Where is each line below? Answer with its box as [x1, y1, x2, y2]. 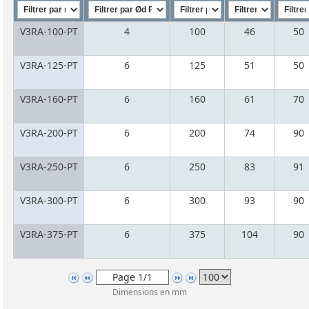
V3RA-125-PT [19, 58, 78, 72]
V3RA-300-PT [19, 193, 78, 207]
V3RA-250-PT [19, 159, 78, 173]
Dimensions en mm [112, 286, 187, 297]
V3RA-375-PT [19, 227, 78, 241]
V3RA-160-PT [19, 92, 78, 106]
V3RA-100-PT [19, 24, 78, 38]
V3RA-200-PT [19, 126, 78, 139]
